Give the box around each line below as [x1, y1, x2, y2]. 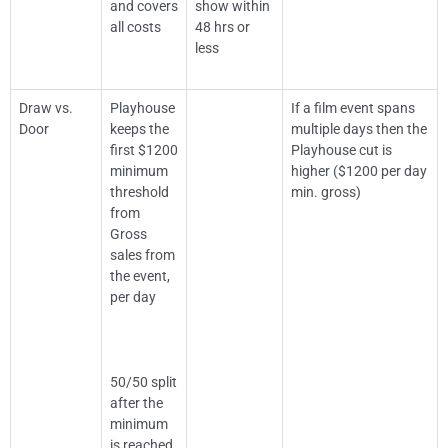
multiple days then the [291, 121, 427, 138]
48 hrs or [195, 19, 250, 36]
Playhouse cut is [291, 142, 392, 159]
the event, [110, 268, 170, 285]
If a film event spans [291, 100, 415, 117]
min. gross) [291, 184, 361, 201]
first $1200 [110, 142, 178, 159]
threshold [110, 184, 169, 201]
